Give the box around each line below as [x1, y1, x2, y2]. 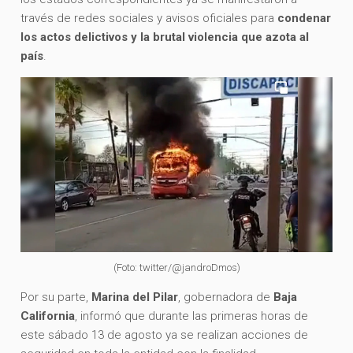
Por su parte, [20, 290, 92, 305]
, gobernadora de [178, 290, 274, 305]
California [20, 309, 76, 324]
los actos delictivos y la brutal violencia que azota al [20, 29, 310, 44]
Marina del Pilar [91, 290, 179, 305]
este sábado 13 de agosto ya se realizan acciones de [20, 328, 309, 343]
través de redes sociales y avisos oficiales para [20, 10, 278, 25]
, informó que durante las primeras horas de [75, 309, 309, 324]
